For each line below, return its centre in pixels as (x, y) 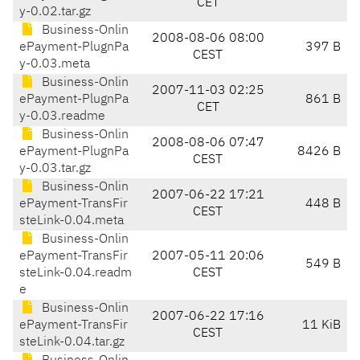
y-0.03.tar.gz (55, 169)
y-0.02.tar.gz (55, 12)
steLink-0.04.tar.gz (72, 343)
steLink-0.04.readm (76, 274)
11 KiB (321, 326)
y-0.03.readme (62, 117)
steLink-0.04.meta (72, 221)
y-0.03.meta (55, 65)
